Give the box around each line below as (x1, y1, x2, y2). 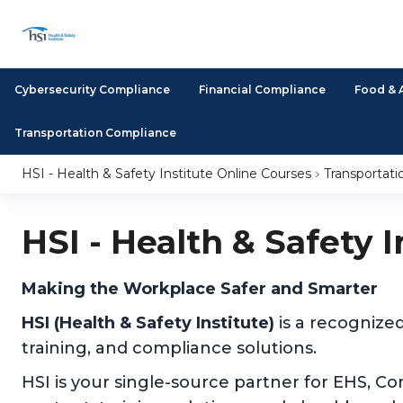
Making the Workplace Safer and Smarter (22, 279, 378, 299)
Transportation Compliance (14, 126, 176, 139)
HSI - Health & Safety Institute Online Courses (22, 166, 311, 182)
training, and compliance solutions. (22, 338, 317, 358)
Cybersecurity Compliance (14, 83, 170, 96)
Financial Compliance (199, 83, 326, 96)
